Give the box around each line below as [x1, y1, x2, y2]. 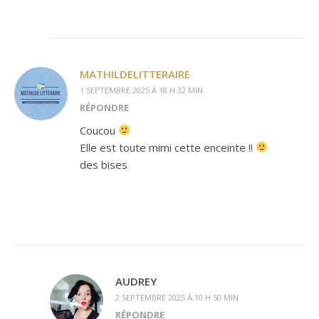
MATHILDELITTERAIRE [80, 66, 190, 81]
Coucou [80, 122, 118, 137]
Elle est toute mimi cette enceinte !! [80, 140, 256, 155]
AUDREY [115, 273, 157, 288]
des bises [80, 157, 127, 172]
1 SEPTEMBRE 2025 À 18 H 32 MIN [80, 84, 203, 95]
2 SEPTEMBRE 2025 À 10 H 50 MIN [115, 291, 239, 303]
